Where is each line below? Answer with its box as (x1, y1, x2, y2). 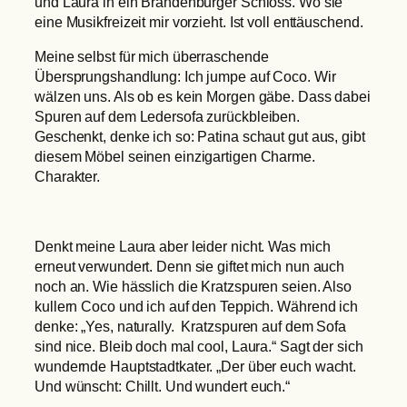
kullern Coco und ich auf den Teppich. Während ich (35, 297, 359, 314)
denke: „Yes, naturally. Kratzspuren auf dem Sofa (35, 317, 347, 334)
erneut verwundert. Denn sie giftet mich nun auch (35, 257, 345, 274)
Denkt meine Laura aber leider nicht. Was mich (35, 237, 331, 254)
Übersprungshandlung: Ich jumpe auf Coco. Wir (35, 68, 336, 85)
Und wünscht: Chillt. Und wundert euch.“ (35, 377, 291, 394)
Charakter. (35, 168, 101, 185)
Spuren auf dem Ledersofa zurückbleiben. (35, 108, 301, 125)
